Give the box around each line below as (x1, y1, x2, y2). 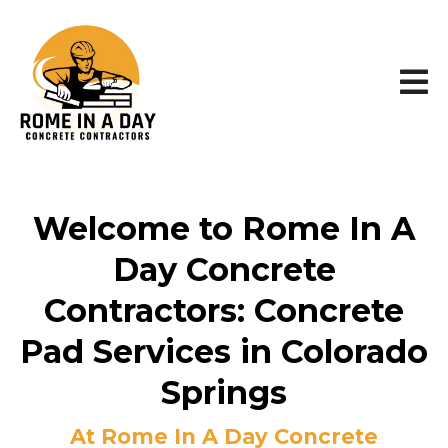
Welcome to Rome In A (32, 209, 416, 248)
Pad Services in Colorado (20, 332, 428, 371)
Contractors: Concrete (44, 291, 404, 330)
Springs (161, 373, 287, 412)
